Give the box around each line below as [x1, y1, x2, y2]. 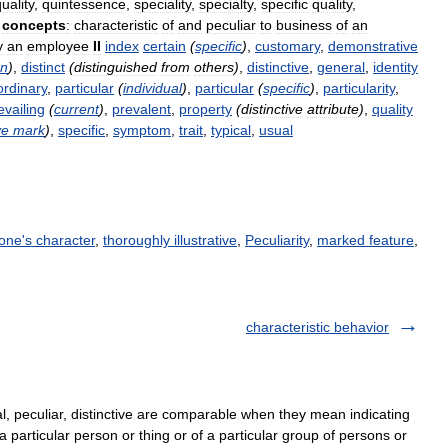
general [317, 59, 365, 75]
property [179, 101, 232, 117]
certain [143, 38, 186, 54]
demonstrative [328, 38, 418, 54]
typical [211, 122, 251, 138]
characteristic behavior [246, 319, 389, 335]
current [54, 101, 99, 117]
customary [255, 38, 320, 54]
